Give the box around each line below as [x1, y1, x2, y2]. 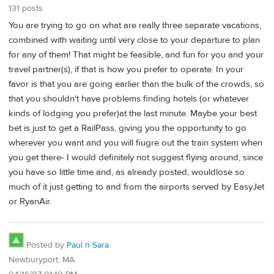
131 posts [9, 2, 43, 14]
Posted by [24, 239, 67, 251]
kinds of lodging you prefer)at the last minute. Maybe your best [9, 108, 257, 120]
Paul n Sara [67, 239, 109, 251]
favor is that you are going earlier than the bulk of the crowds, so [9, 78, 264, 91]
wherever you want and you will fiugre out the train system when [9, 137, 262, 149]
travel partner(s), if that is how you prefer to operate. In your [9, 64, 243, 76]
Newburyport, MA [9, 254, 75, 265]
